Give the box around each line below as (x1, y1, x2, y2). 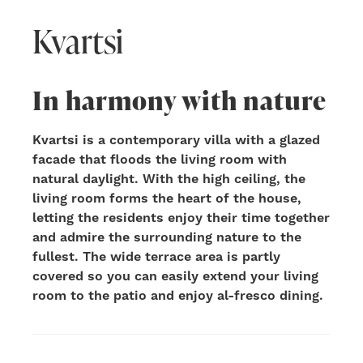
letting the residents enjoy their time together (32, 209, 330, 226)
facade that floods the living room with (32, 151, 287, 168)
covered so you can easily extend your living (32, 267, 318, 284)
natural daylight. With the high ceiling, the (32, 170, 305, 187)
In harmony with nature (32, 81, 327, 118)
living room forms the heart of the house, (32, 190, 301, 207)
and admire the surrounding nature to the (32, 228, 301, 246)
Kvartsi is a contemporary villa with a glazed (32, 131, 320, 148)
